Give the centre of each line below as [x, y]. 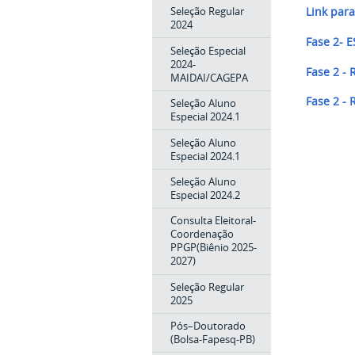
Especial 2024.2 [205, 195]
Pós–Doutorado [208, 326]
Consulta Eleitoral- [213, 221]
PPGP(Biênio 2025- [213, 248]
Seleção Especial [208, 50]
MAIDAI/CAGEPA [209, 77]
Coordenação [202, 234]
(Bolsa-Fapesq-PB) [212, 340]
